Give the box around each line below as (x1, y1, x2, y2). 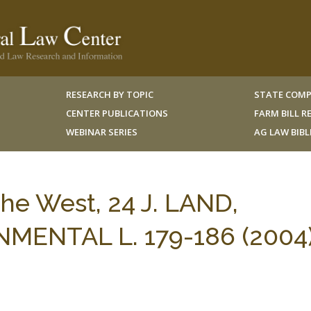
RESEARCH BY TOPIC (65, 88, 153, 101)
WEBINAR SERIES (65, 126, 137, 138)
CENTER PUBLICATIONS (65, 107, 168, 119)
